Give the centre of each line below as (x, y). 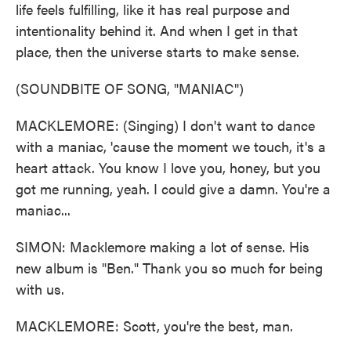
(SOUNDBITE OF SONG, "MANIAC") (130, 88)
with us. (40, 289)
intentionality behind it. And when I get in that (157, 30)
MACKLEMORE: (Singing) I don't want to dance (165, 125)
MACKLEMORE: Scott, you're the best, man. (154, 326)
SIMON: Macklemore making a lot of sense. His (163, 246)
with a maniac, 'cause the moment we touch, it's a (171, 146)
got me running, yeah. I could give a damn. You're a (173, 188)
